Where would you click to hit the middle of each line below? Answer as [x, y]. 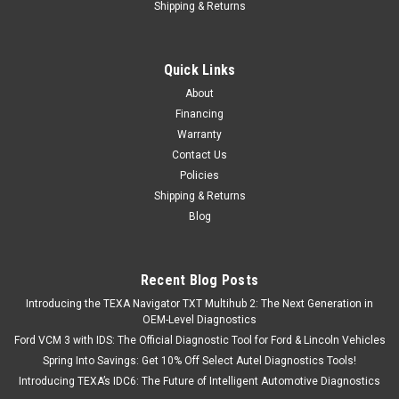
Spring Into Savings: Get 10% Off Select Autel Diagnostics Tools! [199, 361]
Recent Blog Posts [199, 281]
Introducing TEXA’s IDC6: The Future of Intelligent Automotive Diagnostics [199, 382]
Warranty [199, 135]
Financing [199, 114]
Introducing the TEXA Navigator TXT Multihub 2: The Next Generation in [199, 304]
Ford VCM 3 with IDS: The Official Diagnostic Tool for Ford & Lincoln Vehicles [199, 341]
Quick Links [199, 70]
